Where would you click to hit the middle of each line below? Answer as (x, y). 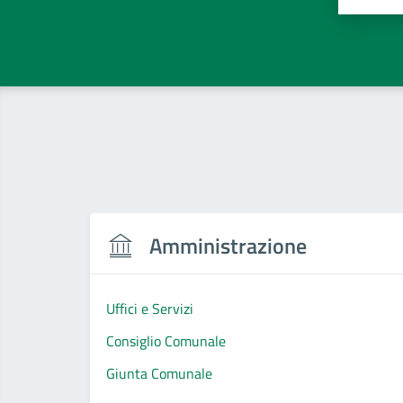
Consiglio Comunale (166, 340)
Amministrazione (228, 245)
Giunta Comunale (159, 373)
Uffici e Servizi (149, 308)
